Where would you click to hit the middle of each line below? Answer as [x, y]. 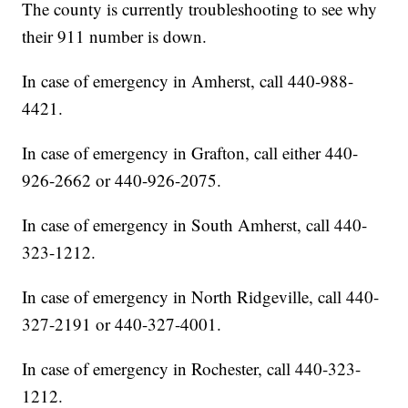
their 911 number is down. [115, 36]
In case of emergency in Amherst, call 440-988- [188, 81]
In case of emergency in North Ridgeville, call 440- [201, 297]
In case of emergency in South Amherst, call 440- [195, 225]
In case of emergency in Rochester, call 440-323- [192, 369]
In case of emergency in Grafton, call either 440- [190, 153]
